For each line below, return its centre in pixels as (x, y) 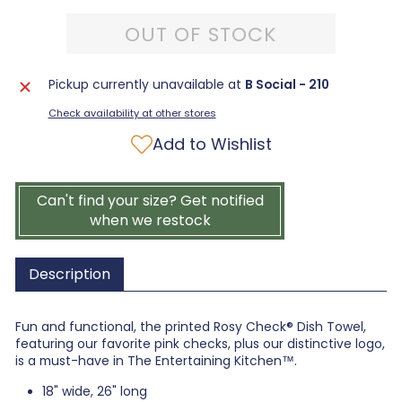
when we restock (150, 220)
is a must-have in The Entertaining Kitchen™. (156, 361)
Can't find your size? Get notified (150, 201)
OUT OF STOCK (201, 35)
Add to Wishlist (212, 144)
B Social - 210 (287, 85)
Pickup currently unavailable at (146, 85)
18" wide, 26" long (95, 392)
